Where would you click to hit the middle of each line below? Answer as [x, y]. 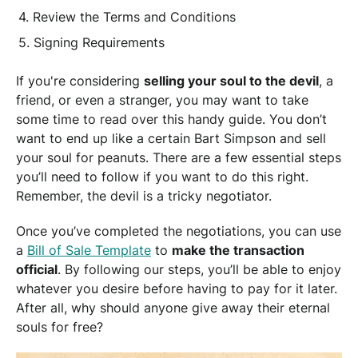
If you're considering [80, 80]
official [37, 269]
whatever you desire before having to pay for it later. [177, 288]
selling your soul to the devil [231, 80]
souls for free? [60, 326]
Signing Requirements [99, 42]
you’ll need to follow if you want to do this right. [162, 176]
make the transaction [238, 250]
